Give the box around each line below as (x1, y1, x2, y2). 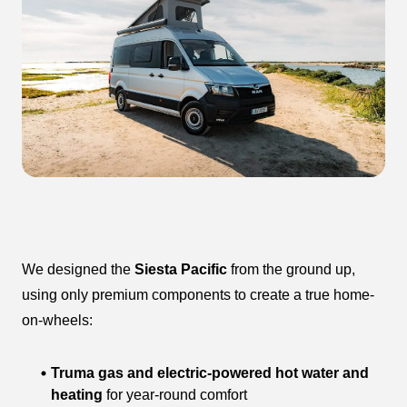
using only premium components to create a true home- (22, 286, 374, 303)
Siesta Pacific (134, 261, 227, 277)
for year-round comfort (103, 386, 247, 402)
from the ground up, (227, 261, 355, 277)
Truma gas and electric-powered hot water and (51, 364, 369, 381)
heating (51, 386, 103, 402)
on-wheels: (22, 312, 93, 328)
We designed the (22, 261, 134, 277)
